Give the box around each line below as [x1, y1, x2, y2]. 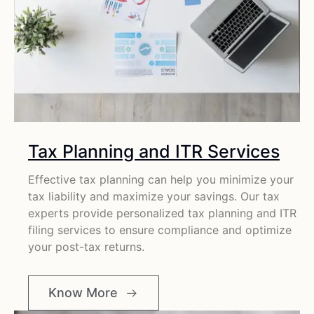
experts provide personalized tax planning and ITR [28, 205, 296, 220]
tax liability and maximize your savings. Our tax [28, 189, 280, 203]
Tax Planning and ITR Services [28, 140, 280, 162]
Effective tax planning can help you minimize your [28, 172, 294, 186]
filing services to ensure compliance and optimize [28, 222, 292, 237]
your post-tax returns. [28, 239, 144, 254]
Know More [48, 285, 118, 301]
